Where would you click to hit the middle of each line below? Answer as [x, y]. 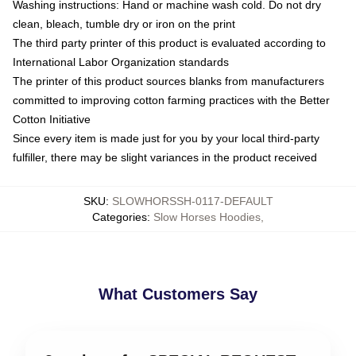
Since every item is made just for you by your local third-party [166, 138]
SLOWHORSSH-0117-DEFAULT [192, 201]
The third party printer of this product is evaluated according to [169, 43]
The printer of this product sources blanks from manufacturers [168, 81]
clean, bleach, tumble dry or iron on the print [124, 23]
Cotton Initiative [52, 119]
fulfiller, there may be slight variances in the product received [165, 157]
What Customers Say [178, 294]
